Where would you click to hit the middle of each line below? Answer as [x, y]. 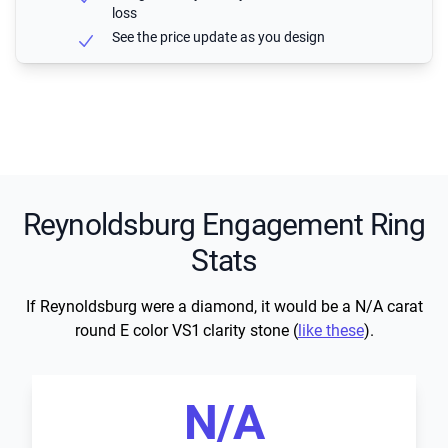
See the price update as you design [218, 37]
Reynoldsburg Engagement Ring [224, 225]
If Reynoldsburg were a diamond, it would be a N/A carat [224, 307]
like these [330, 331]
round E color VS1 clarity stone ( [186, 331]
